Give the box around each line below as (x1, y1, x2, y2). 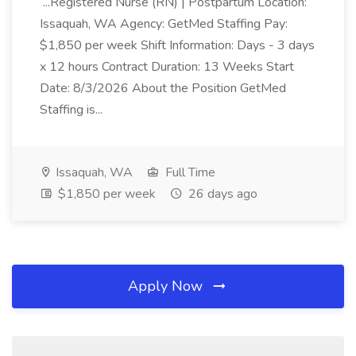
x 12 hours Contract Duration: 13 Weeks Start (40, 58, 294, 75)
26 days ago (185, 185, 257, 203)
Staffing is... (40, 101, 106, 118)
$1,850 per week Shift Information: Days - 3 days (40, 37, 315, 54)
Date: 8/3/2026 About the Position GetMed (40, 79, 286, 97)
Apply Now (128, 277, 207, 296)
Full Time (162, 164, 215, 181)
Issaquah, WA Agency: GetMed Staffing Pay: (40, 15, 288, 33)
